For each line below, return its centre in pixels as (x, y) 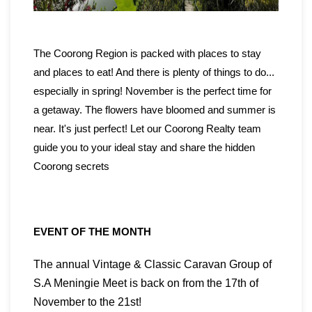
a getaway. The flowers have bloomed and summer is (155, 110)
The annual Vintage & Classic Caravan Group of (153, 265)
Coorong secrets (71, 166)
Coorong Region (92, 54)
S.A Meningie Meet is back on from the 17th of (146, 283)
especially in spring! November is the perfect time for (153, 91)
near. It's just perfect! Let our (99, 129)
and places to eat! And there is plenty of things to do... (154, 72)
